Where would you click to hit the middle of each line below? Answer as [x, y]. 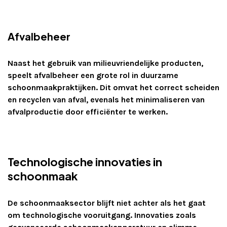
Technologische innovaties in [85, 162]
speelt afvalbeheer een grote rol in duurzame [93, 75]
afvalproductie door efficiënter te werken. [88, 112]
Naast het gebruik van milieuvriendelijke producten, [105, 63]
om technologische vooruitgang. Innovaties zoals [102, 215]
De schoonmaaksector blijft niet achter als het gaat [107, 203]
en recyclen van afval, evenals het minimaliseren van [106, 100]
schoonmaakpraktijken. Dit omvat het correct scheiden [113, 88]
